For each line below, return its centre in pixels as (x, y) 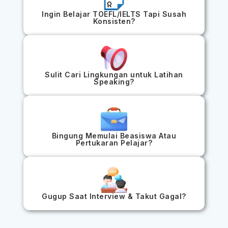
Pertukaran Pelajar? (114, 142)
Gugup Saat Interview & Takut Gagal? (114, 196)
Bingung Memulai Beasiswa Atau (114, 135)
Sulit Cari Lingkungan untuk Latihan (114, 75)
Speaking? (114, 82)
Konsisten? (114, 21)
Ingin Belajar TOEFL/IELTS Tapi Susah (114, 14)
